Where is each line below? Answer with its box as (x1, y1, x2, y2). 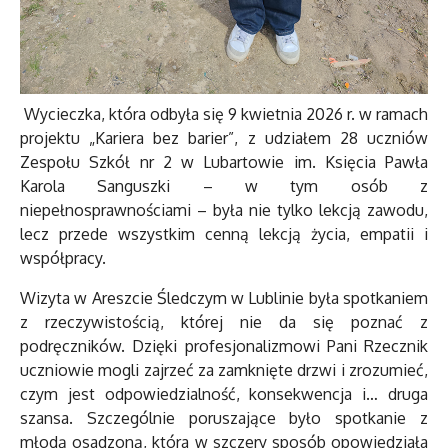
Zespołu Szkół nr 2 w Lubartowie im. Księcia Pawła (20, 152, 428, 173)
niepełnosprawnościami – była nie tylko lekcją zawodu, (20, 200, 428, 221)
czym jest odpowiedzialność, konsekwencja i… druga (20, 384, 428, 405)
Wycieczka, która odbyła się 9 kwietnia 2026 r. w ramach (20, 104, 428, 125)
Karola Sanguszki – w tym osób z (20, 176, 428, 197)
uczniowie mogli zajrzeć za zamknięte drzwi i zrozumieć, (20, 360, 428, 381)
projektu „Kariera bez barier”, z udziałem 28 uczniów (20, 128, 428, 149)
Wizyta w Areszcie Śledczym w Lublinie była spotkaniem (20, 288, 428, 309)
